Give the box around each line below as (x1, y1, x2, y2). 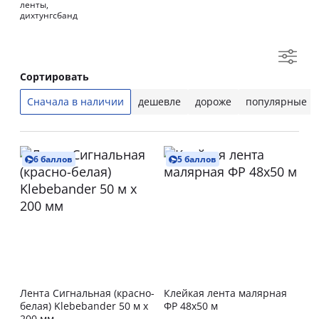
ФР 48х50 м (164, 299, 218, 313)
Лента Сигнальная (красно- (20, 286, 155, 300)
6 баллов (33, 153, 73, 165)
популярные (246, 95, 307, 108)
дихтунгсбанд (20, 9, 78, 21)
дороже (195, 95, 231, 108)
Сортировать (20, 70, 89, 83)
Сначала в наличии (27, 95, 124, 108)
